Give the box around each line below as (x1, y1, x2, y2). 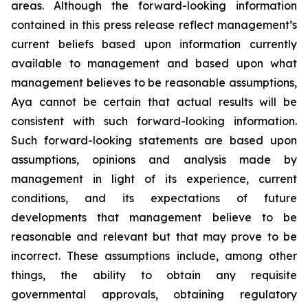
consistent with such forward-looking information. (11, 114, 297, 129)
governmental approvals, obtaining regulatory (11, 287, 297, 302)
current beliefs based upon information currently (11, 37, 297, 52)
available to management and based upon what (11, 56, 297, 71)
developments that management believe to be (11, 210, 297, 225)
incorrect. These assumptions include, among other (11, 249, 297, 263)
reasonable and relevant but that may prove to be (11, 230, 297, 244)
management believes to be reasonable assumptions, (11, 76, 297, 90)
